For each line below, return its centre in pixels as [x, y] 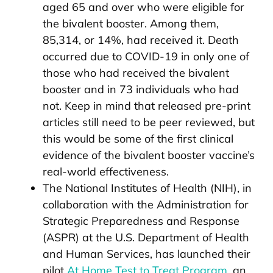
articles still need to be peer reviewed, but [149, 122]
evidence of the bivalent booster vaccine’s [149, 155]
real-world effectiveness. [106, 171]
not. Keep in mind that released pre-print [147, 105]
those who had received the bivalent [136, 73]
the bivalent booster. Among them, [131, 23]
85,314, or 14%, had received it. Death [141, 40]
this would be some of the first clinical [138, 138]
